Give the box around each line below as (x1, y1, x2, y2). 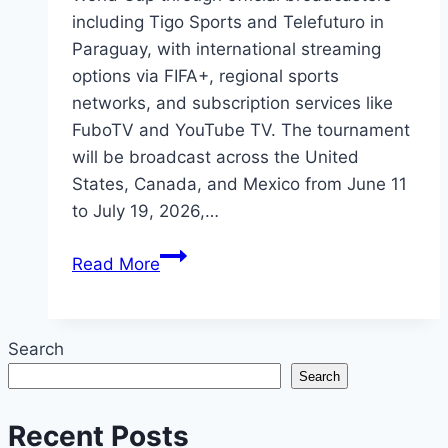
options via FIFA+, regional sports (72, 66, 339, 87)
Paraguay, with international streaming (72, 39, 381, 60)
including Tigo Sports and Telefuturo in (72, 12, 384, 33)
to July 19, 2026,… (72, 201, 219, 222)
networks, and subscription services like (72, 93, 393, 114)
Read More (72, 254, 160, 275)
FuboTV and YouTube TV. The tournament (72, 120, 410, 141)
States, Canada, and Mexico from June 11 (72, 174, 407, 195)
